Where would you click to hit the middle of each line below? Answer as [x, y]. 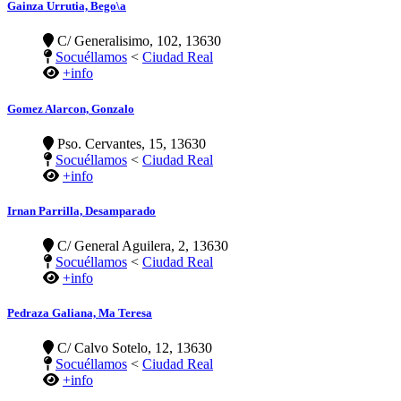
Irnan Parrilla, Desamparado [81, 210]
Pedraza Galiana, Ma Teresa [80, 313]
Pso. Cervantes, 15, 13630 [130, 143]
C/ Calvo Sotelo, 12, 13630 [133, 348]
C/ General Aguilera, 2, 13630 [141, 246]
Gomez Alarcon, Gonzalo [71, 108]
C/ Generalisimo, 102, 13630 [137, 41]
